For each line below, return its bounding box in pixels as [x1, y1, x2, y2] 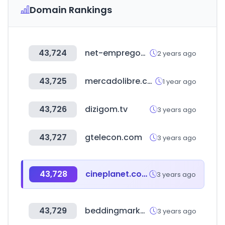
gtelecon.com [85, 132, 142, 143]
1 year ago [163, 76, 196, 86]
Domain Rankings [30, 4, 112, 16]
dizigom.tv [85, 103, 128, 115]
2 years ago [157, 48, 196, 58]
